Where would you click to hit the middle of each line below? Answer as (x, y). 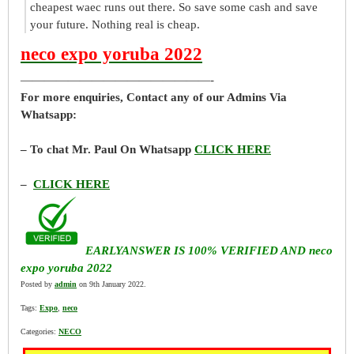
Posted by (38, 284)
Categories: (40, 331)
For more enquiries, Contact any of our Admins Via (154, 97)
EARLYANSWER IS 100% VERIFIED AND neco (209, 250)
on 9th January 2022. (111, 284)
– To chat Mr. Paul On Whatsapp (107, 149)
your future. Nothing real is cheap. (115, 24)
